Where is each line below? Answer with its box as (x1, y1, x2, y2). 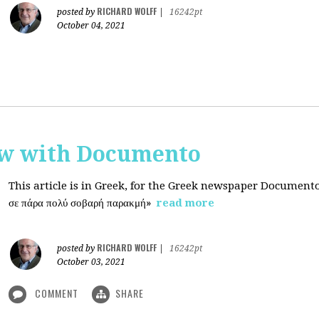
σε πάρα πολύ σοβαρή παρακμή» (9, 197, 154, 209)
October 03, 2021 (57, 257, 125, 267)
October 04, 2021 (57, 21, 125, 31)
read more (157, 197, 214, 209)
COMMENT (32, 286, 81, 300)
